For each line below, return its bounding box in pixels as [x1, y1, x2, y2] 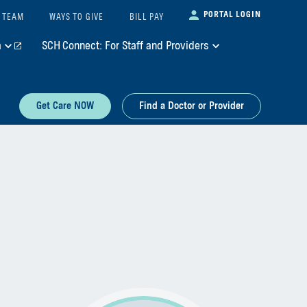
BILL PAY [129, 13, 164, 22]
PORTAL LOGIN [203, 10, 261, 19]
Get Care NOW [36, 100, 94, 112]
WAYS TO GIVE [49, 13, 104, 22]
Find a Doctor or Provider [138, 100, 244, 112]
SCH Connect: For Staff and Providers [41, 40, 209, 52]
